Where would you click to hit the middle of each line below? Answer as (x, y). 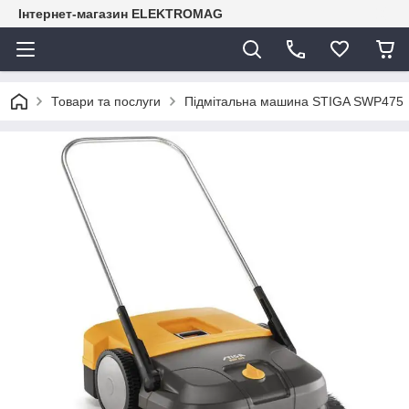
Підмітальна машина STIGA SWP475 (294, 101)
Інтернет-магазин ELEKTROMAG (121, 14)
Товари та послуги (106, 101)
